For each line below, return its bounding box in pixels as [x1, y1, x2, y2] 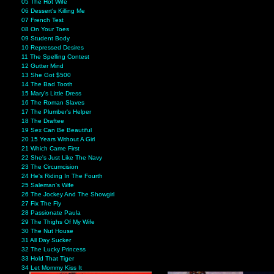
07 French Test [21, 17, 64, 24]
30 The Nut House [21, 228, 74, 235]
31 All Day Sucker [21, 237, 72, 244]
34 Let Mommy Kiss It [21, 264, 83, 272]
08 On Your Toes [21, 26, 70, 33]
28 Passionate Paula [21, 209, 81, 217]
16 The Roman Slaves [21, 99, 85, 106]
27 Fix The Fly [21, 200, 62, 207]
